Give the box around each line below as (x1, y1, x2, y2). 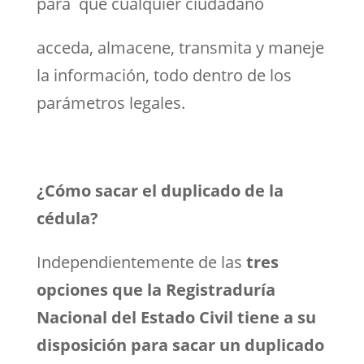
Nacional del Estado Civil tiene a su (36, 305, 316, 328)
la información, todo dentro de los (36, 63, 292, 86)
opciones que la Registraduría (36, 278, 275, 301)
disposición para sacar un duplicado (36, 333, 324, 356)
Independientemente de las (36, 250, 246, 273)
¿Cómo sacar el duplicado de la (36, 179, 284, 201)
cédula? (36, 206, 98, 229)
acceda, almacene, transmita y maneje (36, 36, 324, 58)
